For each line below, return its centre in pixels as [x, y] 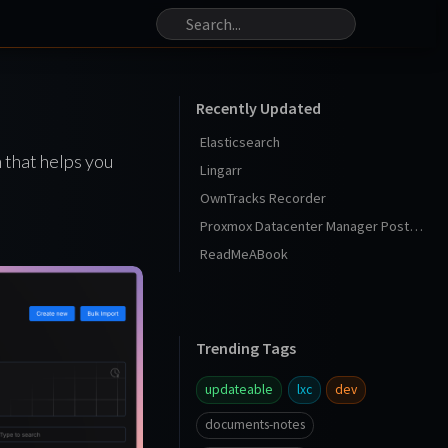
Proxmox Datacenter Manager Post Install [416, 226]
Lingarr [221, 170]
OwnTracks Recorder [263, 198]
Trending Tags [246, 348]
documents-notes [255, 425]
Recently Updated [258, 108]
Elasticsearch [240, 142]
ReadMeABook [244, 254]
